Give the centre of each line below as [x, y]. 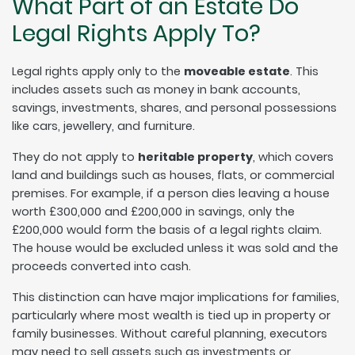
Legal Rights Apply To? [136, 33]
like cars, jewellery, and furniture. [103, 126]
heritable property [195, 157]
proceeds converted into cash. [101, 266]
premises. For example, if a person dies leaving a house [171, 193]
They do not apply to [75, 157]
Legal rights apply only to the [98, 71]
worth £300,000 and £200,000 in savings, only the [153, 211]
